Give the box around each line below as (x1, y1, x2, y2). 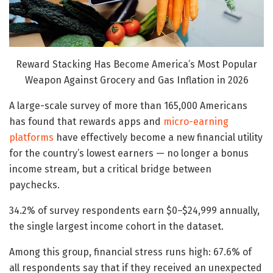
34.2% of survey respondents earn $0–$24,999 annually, (9, 205, 260, 217)
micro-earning (163, 116, 229, 128)
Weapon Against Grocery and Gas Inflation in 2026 (24, 74, 249, 87)
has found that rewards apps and (9, 116, 163, 128)
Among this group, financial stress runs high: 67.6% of (9, 246, 252, 258)
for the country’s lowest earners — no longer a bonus (9, 147, 249, 160)
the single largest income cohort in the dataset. (9, 221, 224, 233)
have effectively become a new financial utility (54, 132, 263, 144)
